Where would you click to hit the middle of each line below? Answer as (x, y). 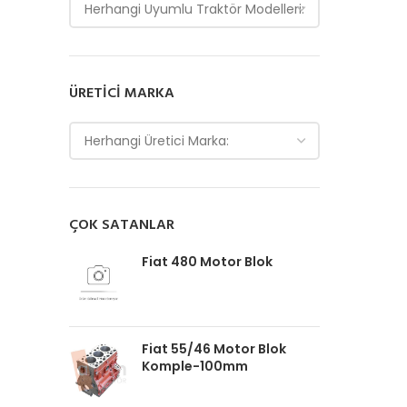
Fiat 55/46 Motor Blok (214, 349)
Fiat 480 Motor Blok (207, 262)
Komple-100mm (195, 366)
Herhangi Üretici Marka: (157, 141)
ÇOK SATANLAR (122, 225)
